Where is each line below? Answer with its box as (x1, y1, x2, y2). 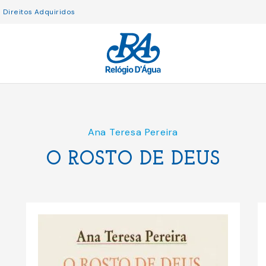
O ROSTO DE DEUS (46, 150, 220, 169)
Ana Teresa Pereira (87, 126, 179, 138)
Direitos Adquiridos (2, 7, 75, 17)
